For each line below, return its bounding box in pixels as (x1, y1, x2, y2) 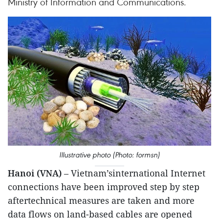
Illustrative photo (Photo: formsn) (59, 150, 160, 159)
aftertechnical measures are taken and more (8, 194, 195, 206)
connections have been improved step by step (8, 180, 199, 193)
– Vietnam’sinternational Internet (62, 167, 205, 179)
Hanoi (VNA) (8, 167, 62, 179)
